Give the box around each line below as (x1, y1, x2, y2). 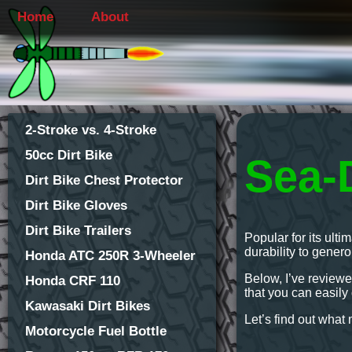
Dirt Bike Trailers (25, 223, 131, 238)
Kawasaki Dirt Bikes (25, 299, 150, 313)
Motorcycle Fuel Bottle (25, 324, 167, 339)
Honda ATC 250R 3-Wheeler (25, 248, 196, 263)
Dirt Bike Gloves (25, 198, 127, 213)
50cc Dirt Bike (25, 148, 112, 163)
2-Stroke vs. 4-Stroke (25, 123, 156, 137)
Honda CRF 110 (25, 273, 120, 288)
